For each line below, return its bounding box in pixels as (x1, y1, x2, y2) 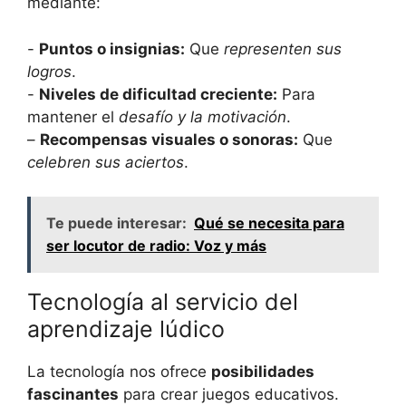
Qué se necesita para (194, 214, 344, 233)
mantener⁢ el (27, 107, 119, 126)
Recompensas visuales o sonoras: (40, 130, 298, 149)
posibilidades (211, 362, 314, 382)
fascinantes (27, 385, 119, 404)
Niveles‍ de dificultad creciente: (39, 84, 277, 103)
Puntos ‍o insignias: (39, 39, 185, 58)
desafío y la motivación (119, 107, 286, 126)
